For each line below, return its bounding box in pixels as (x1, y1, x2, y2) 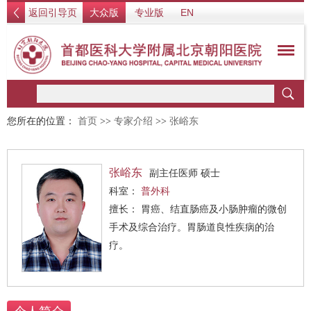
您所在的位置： (7, 116, 78, 126)
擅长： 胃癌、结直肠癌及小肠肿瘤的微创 (109, 203, 141, 215)
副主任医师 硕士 (149, 167, 220, 178)
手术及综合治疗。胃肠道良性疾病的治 (109, 221, 274, 233)
